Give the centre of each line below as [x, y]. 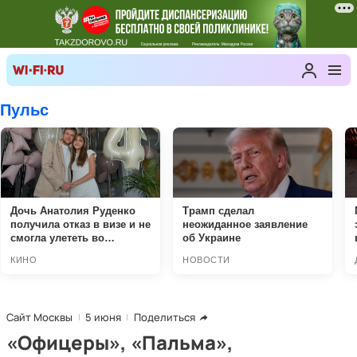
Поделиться [165, 317]
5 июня [103, 317]
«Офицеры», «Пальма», [120, 342]
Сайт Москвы [39, 317]
